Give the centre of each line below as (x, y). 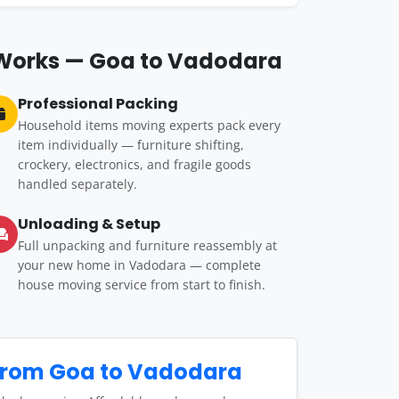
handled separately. (77, 184)
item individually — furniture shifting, (131, 145)
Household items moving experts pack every (149, 125)
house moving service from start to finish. (142, 285)
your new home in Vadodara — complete (139, 265)
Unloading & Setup (89, 224)
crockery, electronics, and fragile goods (134, 164)
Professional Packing (98, 104)
